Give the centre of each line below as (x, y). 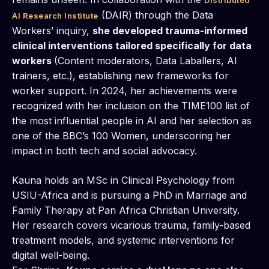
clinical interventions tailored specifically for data (132, 46)
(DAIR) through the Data (156, 15)
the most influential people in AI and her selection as (132, 121)
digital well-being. (51, 255)
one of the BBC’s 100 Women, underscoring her (122, 136)
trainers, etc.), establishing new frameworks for (120, 76)
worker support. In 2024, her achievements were (125, 91)
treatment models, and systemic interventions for (123, 240)
